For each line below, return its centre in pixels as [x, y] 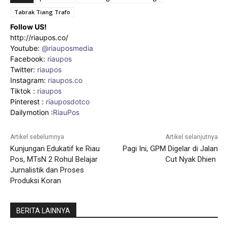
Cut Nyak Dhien [191, 159]
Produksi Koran [36, 180]
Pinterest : [27, 101]
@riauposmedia [67, 48]
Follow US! [28, 26]
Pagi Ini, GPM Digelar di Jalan [170, 148]
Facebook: [29, 59]
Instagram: [29, 80]
